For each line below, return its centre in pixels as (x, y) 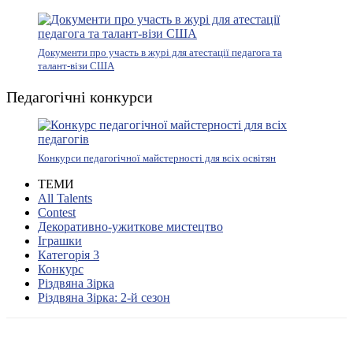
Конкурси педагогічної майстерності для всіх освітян (157, 158)
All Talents (65, 199)
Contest (57, 213)
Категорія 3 (69, 255)
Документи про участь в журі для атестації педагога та (160, 53)
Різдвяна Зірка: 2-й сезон (104, 298)
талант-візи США (76, 66)
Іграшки (60, 241)
